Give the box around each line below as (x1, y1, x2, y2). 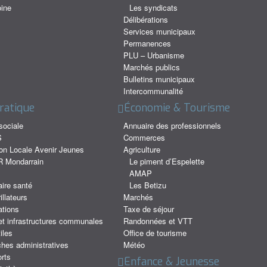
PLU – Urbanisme (123, 49, 184, 61)
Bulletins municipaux (123, 73, 195, 85)
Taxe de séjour (123, 203, 174, 215)
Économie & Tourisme (123, 101, 230, 116)
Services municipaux (123, 26, 195, 38)
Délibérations (123, 14, 168, 26)
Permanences (123, 38, 171, 49)
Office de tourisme (123, 226, 187, 238)
